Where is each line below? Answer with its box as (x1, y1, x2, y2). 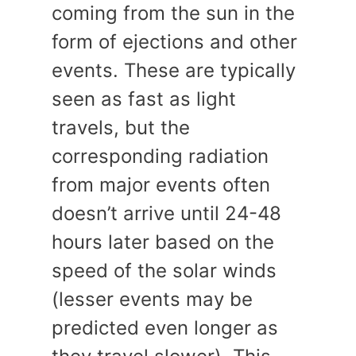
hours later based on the (52, 230, 274, 253)
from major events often (52, 173, 270, 196)
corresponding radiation (52, 145, 269, 168)
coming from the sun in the (52, 2, 295, 25)
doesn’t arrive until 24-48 (52, 202, 281, 225)
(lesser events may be (52, 288, 253, 311)
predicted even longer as (52, 316, 278, 339)
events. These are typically (52, 59, 296, 82)
